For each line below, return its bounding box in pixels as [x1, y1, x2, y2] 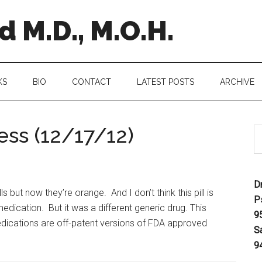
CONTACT [72, 77, 111, 87]
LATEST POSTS [137, 77, 194, 87]
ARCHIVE [220, 77, 254, 87]
